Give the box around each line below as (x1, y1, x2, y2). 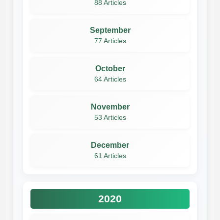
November (90, 102, 130, 111)
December (91, 140, 129, 149)
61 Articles (94, 152, 126, 160)
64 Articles (94, 75, 126, 83)
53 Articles (94, 113, 126, 121)
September (89, 26, 131, 34)
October (95, 64, 125, 73)
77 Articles (94, 37, 126, 45)
